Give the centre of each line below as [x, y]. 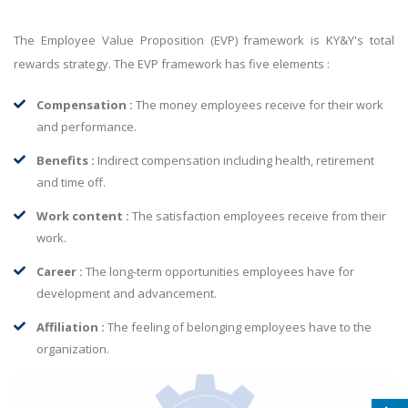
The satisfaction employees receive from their [258, 216]
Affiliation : [71, 327]
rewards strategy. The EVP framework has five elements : [172, 64]
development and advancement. [127, 294]
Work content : [83, 216]
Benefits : [66, 161]
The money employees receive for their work [258, 105]
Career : [61, 272]
